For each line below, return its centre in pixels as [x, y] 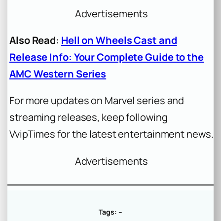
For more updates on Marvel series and [97, 101]
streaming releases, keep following [89, 117]
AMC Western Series [58, 74]
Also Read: [34, 40]
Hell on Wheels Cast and [119, 40]
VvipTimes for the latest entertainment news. [111, 134]
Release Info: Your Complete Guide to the [107, 57]
